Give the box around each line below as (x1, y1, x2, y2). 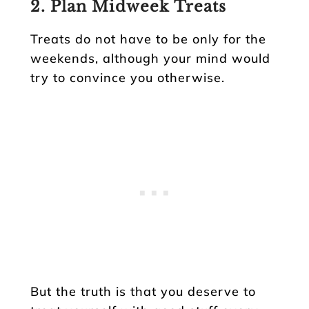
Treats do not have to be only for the (30, 30, 266, 47)
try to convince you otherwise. (30, 69, 225, 86)
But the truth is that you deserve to (30, 283, 256, 299)
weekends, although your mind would (30, 50, 270, 66)
